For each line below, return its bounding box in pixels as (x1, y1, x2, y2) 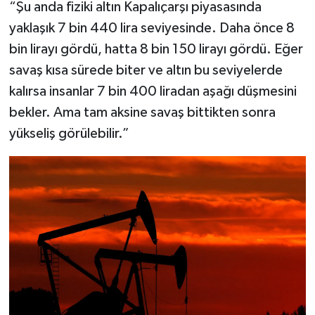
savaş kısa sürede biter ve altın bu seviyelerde (8, 63, 283, 77)
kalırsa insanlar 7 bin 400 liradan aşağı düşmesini (8, 84, 297, 98)
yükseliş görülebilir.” (8, 126, 129, 141)
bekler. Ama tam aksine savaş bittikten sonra (8, 105, 276, 120)
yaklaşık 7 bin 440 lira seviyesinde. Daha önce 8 (8, 20, 295, 35)
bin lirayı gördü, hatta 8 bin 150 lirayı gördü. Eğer (8, 41, 303, 56)
